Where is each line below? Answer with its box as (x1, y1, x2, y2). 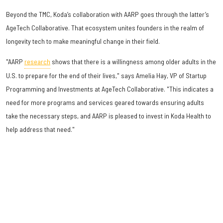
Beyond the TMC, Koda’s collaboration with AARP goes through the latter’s (6, 10, 209, 19)
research (24, 57, 50, 66)
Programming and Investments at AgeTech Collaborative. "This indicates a (6, 85, 214, 94)
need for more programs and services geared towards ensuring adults (6, 98, 204, 107)
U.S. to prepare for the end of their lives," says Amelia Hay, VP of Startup (6, 71, 207, 80)
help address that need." (6, 125, 75, 134)
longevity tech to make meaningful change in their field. (6, 37, 160, 46)
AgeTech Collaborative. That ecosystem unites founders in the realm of (6, 23, 204, 32)
